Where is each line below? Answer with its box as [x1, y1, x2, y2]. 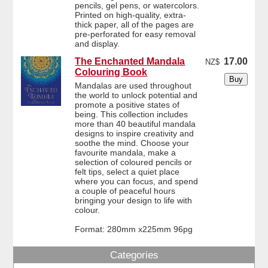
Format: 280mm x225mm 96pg [75, 224, 193, 234]
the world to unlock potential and [75, 90, 198, 100]
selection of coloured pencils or [75, 157, 193, 167]
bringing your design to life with [75, 195, 193, 205]
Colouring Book [75, 66, 148, 77]
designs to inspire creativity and [75, 128, 194, 138]
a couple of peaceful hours [75, 185, 176, 196]
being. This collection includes [75, 109, 188, 119]
